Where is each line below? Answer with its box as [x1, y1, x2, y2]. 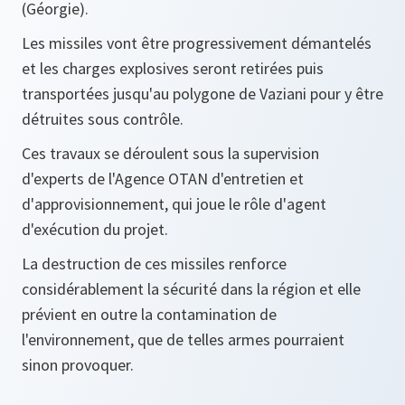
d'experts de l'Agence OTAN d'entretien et [22, 168, 304, 189]
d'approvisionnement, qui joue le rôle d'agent [22, 193, 326, 214]
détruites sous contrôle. [22, 108, 184, 129]
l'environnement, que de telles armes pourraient [22, 329, 344, 350]
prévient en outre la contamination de [22, 304, 277, 325]
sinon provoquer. [22, 354, 134, 375]
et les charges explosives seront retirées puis [22, 58, 324, 79]
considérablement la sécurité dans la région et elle [22, 278, 361, 299]
